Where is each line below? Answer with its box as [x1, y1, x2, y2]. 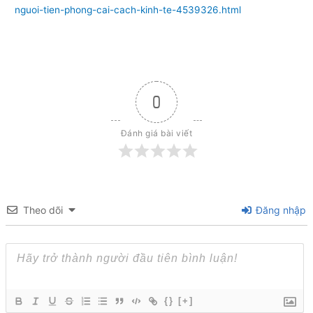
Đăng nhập [252, 204, 306, 217]
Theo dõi [23, 204, 64, 217]
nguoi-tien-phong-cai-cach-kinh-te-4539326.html [15, 4, 242, 15]
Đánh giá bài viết [120, 128, 193, 139]
